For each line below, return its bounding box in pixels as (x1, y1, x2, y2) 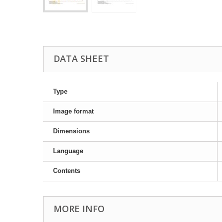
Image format (53, 108, 94, 115)
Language (53, 147, 83, 155)
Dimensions (53, 127, 90, 135)
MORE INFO (54, 203, 105, 215)
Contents (53, 167, 80, 174)
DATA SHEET (54, 53, 109, 64)
